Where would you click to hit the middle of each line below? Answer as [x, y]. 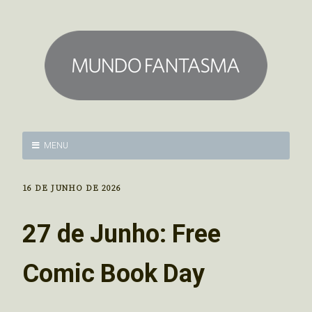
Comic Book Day [114, 273]
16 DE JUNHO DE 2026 [72, 188]
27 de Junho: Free [122, 234]
